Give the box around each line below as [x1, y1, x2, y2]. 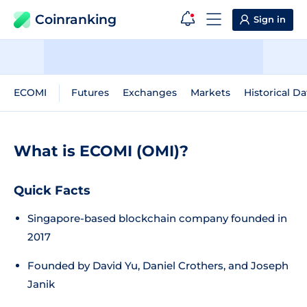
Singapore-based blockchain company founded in [27, 212, 287, 225]
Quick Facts [14, 183, 90, 198]
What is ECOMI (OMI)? [14, 142, 188, 160]
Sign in [254, 14, 286, 25]
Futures [71, 86, 109, 99]
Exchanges [123, 86, 177, 99]
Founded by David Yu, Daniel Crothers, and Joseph [27, 259, 288, 272]
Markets [191, 86, 230, 99]
